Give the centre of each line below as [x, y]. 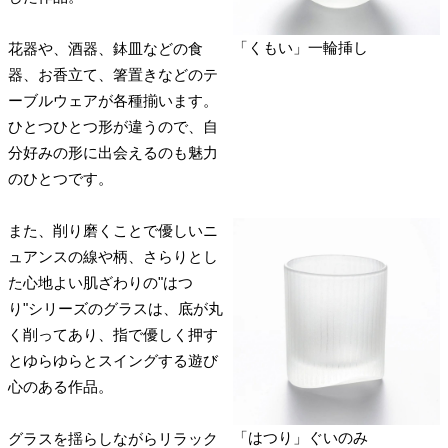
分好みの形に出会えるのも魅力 [113, 152]
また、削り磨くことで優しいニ [113, 230]
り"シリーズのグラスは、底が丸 [115, 308]
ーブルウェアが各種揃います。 [113, 100]
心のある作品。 [60, 386]
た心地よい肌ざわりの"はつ [100, 282]
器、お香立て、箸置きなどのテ [113, 74]
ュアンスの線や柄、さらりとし [113, 256]
